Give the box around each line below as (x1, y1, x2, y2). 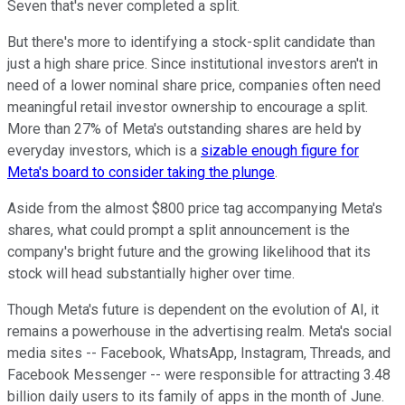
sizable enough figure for (201, 142, 359, 160)
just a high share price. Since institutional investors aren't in (7, 55, 378, 73)
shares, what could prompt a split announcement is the (7, 221, 350, 240)
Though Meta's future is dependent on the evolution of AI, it (7, 301, 379, 319)
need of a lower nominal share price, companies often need (7, 77, 381, 95)
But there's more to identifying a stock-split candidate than (7, 33, 375, 52)
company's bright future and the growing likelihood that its (7, 243, 371, 261)
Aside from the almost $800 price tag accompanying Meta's (7, 200, 382, 218)
